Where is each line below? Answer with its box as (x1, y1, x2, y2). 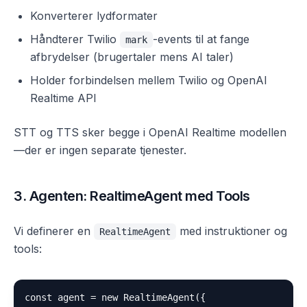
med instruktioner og (176, 224, 287, 238)
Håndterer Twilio (30, 32, 120, 46)
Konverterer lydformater (30, 9, 158, 23)
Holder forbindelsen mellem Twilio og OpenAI (30, 73, 267, 87)
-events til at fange (153, 32, 249, 46)
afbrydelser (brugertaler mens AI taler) (30, 50, 234, 64)
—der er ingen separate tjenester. (14, 143, 186, 157)
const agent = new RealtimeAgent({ (25, 292, 206, 303)
